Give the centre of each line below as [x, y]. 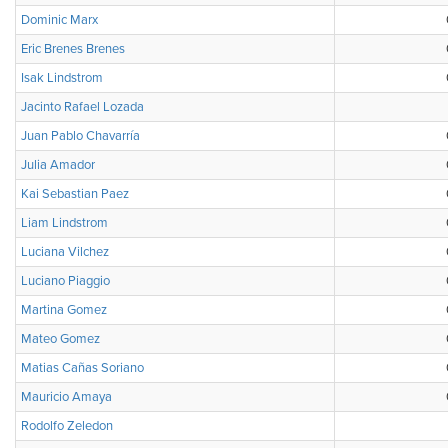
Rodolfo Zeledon [67, 426]
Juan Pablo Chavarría [80, 136]
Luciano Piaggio [65, 281]
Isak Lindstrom [62, 78]
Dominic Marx [59, 20]
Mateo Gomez [60, 339]
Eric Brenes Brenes [73, 49]
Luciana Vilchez [65, 252]
